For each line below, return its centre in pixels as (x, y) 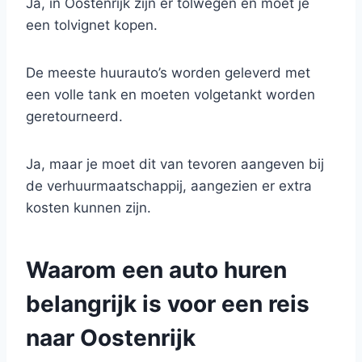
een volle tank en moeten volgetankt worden (170, 95)
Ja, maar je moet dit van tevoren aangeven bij (175, 164)
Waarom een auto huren (156, 270)
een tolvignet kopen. (92, 25)
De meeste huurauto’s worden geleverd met (168, 73)
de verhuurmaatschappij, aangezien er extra (169, 186)
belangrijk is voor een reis (168, 304)
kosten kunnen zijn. (88, 208)
